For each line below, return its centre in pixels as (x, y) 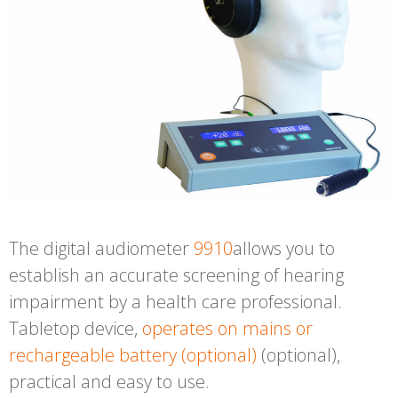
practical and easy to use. (109, 382)
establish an (59, 275)
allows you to (284, 249)
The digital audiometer (101, 249)
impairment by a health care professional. (175, 302)
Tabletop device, (76, 329)
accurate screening (184, 275)
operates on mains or (227, 329)
